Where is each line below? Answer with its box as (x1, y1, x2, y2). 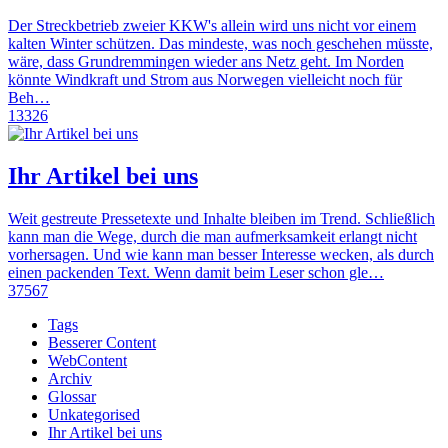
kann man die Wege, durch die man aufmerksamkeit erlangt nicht (8, 227, 417, 245)
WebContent (48, 351, 127, 369)
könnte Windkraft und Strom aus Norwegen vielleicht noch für (8, 70, 402, 88)
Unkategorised (48, 405, 140, 423)
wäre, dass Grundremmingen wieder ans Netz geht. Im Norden (8, 52, 404, 70)
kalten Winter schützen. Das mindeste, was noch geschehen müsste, (8, 34, 433, 52)
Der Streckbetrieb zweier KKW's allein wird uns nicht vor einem (8, 16, 416, 34)
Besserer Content (48, 333, 156, 351)
